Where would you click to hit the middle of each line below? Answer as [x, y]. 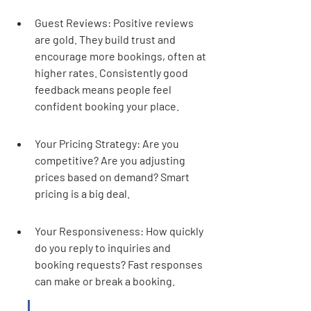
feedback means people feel [104, 89]
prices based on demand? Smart [113, 177]
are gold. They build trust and [106, 39]
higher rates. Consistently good [112, 73]
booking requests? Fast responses [120, 264]
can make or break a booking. [105, 281]
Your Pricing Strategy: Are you [108, 143]
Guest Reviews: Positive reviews [115, 23]
